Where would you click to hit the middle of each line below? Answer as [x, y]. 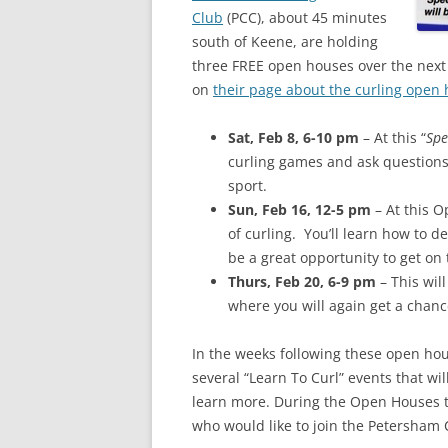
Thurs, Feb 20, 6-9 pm [304, 281]
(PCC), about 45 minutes [305, 17]
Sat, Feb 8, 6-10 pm [293, 137]
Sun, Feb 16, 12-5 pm [299, 209]
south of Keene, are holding [285, 41]
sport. [247, 185]
